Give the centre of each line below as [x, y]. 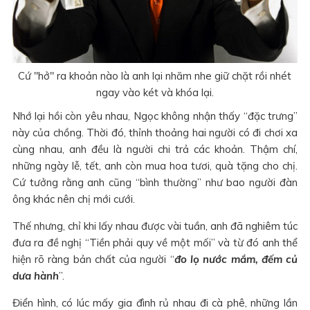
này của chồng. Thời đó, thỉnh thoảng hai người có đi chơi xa [155, 132]
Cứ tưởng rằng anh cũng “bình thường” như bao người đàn [155, 182]
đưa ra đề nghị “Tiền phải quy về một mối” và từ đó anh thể [155, 242]
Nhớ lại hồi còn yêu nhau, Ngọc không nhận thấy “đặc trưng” [155, 116]
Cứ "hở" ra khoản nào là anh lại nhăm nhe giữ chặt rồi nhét [155, 75]
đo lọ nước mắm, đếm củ [236, 259]
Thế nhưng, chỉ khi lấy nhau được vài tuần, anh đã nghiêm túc [155, 226]
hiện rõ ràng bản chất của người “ [93, 259]
